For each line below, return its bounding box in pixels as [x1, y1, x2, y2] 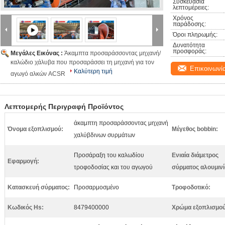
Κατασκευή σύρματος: [8, 184, 70, 191]
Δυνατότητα [173, 42, 205, 49]
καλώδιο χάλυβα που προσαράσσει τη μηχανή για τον [11, 59, 154, 66]
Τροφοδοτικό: [172, 184, 210, 191]
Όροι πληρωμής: [173, 31, 217, 38]
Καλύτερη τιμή [74, 68, 113, 75]
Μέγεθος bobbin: [172, 126, 218, 133]
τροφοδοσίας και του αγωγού [74, 164, 153, 171]
